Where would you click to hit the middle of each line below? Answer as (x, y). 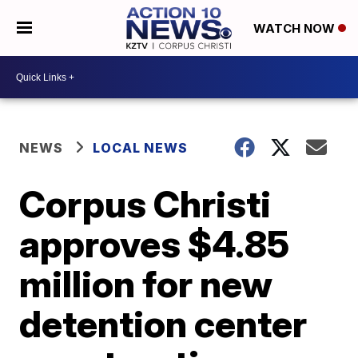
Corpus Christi (145, 204)
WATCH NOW (295, 29)
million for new (146, 284)
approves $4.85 (155, 244)
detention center (163, 324)
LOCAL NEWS (141, 148)
